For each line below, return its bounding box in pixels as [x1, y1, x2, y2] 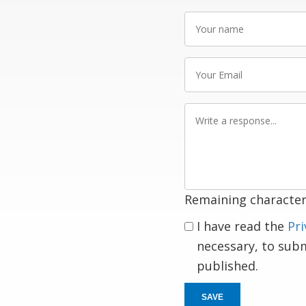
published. [196, 258, 258, 274]
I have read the [196, 218, 288, 234]
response [183, 137, 232, 152]
